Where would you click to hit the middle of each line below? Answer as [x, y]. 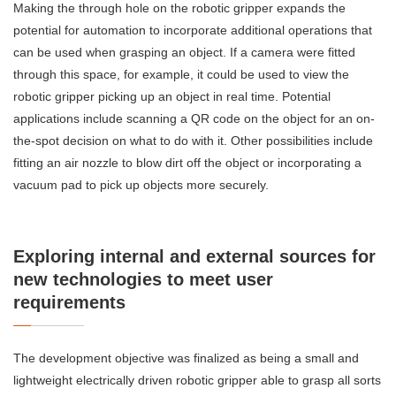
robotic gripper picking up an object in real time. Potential [172, 97]
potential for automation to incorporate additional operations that [193, 30]
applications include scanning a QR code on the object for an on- [194, 119]
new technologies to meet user [143, 280]
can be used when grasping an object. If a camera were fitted [184, 53]
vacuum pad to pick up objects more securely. [141, 185]
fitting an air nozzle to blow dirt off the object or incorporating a [187, 163]
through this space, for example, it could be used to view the [181, 75]
